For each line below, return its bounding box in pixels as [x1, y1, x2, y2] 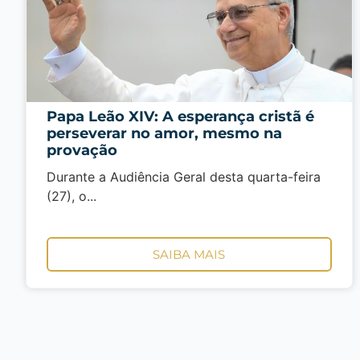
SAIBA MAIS [153, 247, 226, 263]
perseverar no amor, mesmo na [47, 124, 282, 142]
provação [47, 141, 117, 159]
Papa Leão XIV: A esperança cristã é [47, 107, 314, 125]
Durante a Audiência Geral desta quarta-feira [47, 168, 321, 185]
